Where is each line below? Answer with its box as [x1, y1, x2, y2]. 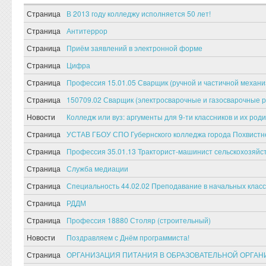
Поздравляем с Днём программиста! [66, 232, 189, 242]
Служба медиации [66, 163, 128, 173]
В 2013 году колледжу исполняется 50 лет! [66, 8, 211, 18]
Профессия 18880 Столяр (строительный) [66, 215, 211, 225]
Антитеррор [66, 26, 107, 36]
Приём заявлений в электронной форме [66, 43, 202, 53]
